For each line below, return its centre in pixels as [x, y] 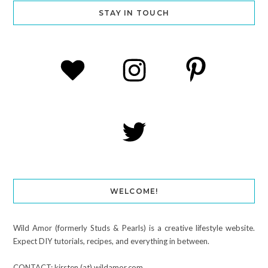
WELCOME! [134, 191]
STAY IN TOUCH [134, 13]
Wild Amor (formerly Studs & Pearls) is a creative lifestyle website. [134, 228]
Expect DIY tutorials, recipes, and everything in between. [111, 241]
